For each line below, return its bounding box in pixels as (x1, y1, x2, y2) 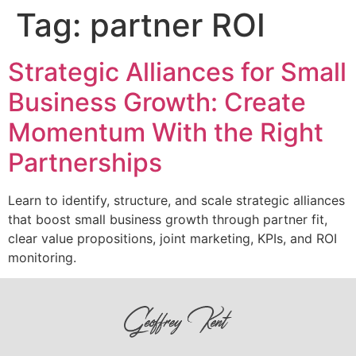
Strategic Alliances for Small (8, 56, 346, 87)
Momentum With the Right (8, 117, 323, 148)
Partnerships (8, 147, 162, 178)
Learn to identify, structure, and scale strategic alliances (8, 192, 345, 208)
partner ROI (90, 6, 265, 44)
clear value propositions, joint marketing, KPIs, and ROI (8, 230, 337, 246)
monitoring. (8, 250, 76, 265)
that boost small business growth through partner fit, (8, 211, 327, 227)
